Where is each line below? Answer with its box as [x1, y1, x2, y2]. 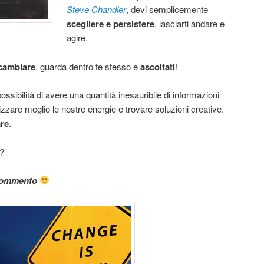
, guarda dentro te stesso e [35, 60, 140, 72]
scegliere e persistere [67, 17, 155, 31]
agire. [67, 31, 88, 44]
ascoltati [140, 60, 175, 73]
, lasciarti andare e [154, 17, 225, 30]
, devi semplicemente [126, 3, 209, 16]
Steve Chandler [67, 3, 127, 16]
